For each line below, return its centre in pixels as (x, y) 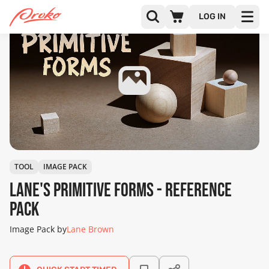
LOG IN (212, 17)
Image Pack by (38, 229)
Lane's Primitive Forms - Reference (121, 191)
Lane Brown (90, 229)
